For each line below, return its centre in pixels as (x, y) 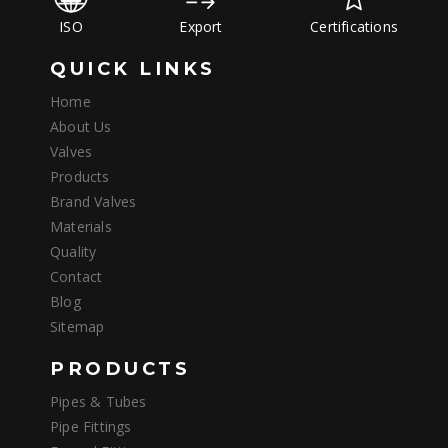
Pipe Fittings (91, 427)
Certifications (354, 27)
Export (201, 27)
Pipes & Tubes (98, 402)
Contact (76, 277)
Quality (73, 252)
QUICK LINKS (133, 69)
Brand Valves (93, 202)
